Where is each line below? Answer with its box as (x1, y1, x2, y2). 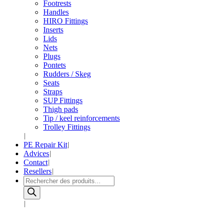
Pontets (43, 61, 66, 69)
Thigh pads (43, 105, 78, 113)
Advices (24, 149, 49, 158)
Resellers (24, 167, 52, 175)
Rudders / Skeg (43, 70, 91, 78)
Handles (43, 8, 69, 16)
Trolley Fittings (43, 123, 90, 131)
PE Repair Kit (24, 140, 67, 149)
